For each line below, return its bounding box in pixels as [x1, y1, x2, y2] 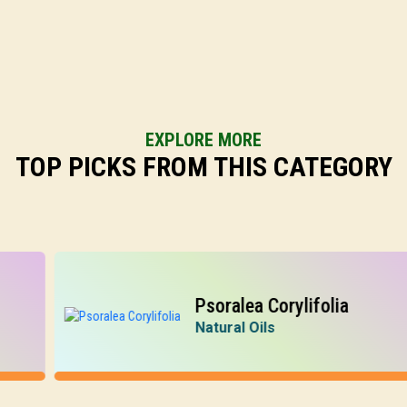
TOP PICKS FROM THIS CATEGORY [15, 151, 392, 183]
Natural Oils [91, 319, 172, 336]
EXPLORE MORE [145, 129, 262, 151]
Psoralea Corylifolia [91, 294, 245, 317]
